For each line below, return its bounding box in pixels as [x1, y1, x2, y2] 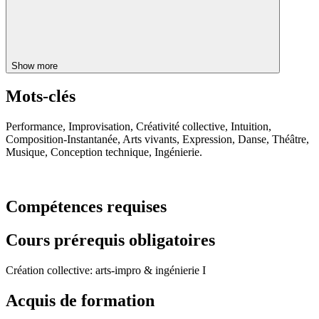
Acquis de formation [6, 291, 155, 310]
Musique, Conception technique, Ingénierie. [6, 146, 202, 159]
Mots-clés [6, 87, 75, 106]
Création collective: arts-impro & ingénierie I [6, 264, 206, 277]
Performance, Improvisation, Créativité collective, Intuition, [6, 120, 271, 133]
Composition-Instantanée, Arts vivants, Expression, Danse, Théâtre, [6, 133, 309, 146]
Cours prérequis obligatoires [6, 231, 215, 250]
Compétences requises [6, 197, 167, 216]
